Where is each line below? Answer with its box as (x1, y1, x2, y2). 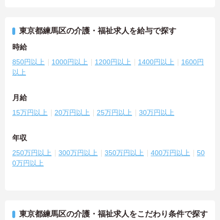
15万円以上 (12, 108, 48, 116)
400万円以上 (151, 148, 190, 157)
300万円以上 (58, 148, 98, 157)
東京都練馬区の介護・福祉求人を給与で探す (19, 26, 176, 35)
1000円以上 (52, 57, 88, 66)
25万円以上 (97, 108, 132, 116)
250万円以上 (12, 148, 52, 157)
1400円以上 (138, 57, 174, 66)
